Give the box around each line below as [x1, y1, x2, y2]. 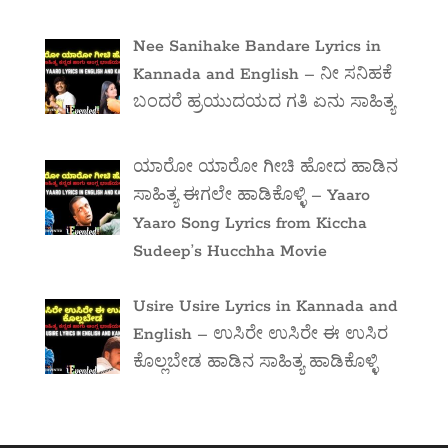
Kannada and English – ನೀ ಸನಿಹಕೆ [133, 64, 393, 86]
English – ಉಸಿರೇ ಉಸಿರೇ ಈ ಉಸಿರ [133, 324, 389, 346]
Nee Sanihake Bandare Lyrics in [133, 36, 382, 58]
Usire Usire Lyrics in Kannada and [133, 296, 399, 318]
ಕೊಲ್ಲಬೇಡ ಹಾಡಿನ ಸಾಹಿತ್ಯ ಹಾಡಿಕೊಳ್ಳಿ [133, 352, 379, 374]
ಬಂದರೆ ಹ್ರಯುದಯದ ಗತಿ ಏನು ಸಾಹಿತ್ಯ [133, 92, 396, 114]
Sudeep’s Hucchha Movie [133, 241, 328, 263]
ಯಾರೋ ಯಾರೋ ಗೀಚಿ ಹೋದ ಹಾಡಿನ [133, 157, 399, 179]
